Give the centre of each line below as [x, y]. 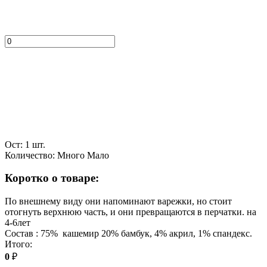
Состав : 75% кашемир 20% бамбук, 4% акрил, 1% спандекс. [128, 234]
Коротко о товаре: [52, 178]
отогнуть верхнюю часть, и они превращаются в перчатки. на [131, 212]
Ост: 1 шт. [25, 144]
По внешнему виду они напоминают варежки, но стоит [118, 201]
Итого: [18, 244]
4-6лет [18, 223]
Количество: [30, 155]
